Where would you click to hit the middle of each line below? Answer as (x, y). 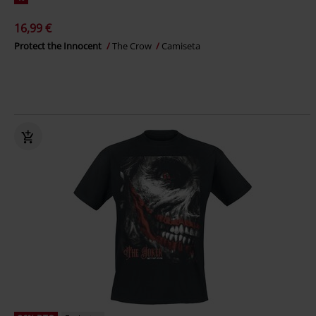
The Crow (133, 46)
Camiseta (181, 46)
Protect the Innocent (59, 46)
